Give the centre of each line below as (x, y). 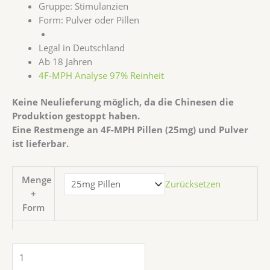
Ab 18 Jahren (65, 61)
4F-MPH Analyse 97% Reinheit (101, 75)
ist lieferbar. (40, 144)
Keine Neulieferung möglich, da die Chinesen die (123, 102)
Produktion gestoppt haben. (76, 116)
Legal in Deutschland (81, 47)
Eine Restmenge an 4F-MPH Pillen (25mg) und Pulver (130, 130)
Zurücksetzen (193, 184)
